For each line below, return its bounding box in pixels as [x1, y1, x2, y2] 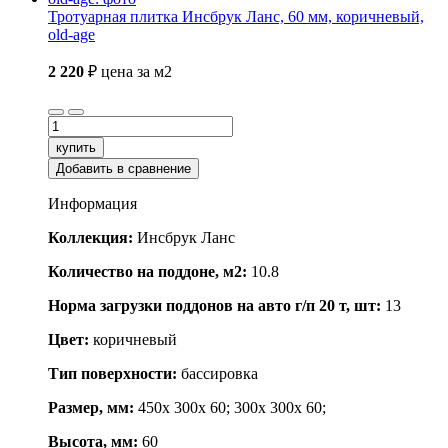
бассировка [177, 365, 258, 383]
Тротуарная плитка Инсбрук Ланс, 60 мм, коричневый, [48, 8, 424, 26]
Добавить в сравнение [56, 161, 191, 177]
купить [56, 140, 96, 156]
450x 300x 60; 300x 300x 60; [138, 399, 326, 417]
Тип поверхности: [48, 365, 177, 383]
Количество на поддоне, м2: [48, 263, 247, 281]
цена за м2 [101, 63, 172, 81]
